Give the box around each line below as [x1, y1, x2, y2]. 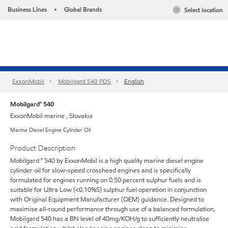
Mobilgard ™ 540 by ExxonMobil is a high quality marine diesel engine [10, 156, 204, 165]
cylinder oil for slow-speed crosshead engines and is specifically [10, 165, 191, 175]
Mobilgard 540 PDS [58, 77, 111, 86]
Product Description [10, 143, 75, 153]
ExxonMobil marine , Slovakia [10, 111, 93, 121]
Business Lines [8, 5, 47, 14]
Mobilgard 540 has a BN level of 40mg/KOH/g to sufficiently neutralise [10, 214, 209, 223]
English [124, 77, 145, 86]
